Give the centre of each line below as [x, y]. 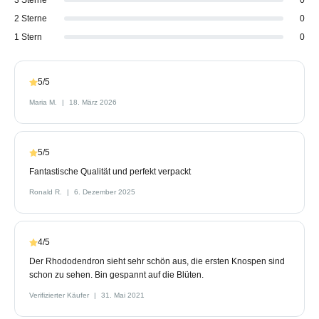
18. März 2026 [93, 102]
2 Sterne [31, 18]
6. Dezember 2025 [105, 192]
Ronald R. [47, 192]
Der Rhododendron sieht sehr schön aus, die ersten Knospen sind [157, 261]
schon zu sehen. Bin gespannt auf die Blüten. [116, 274]
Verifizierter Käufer [60, 295]
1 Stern [28, 37]
